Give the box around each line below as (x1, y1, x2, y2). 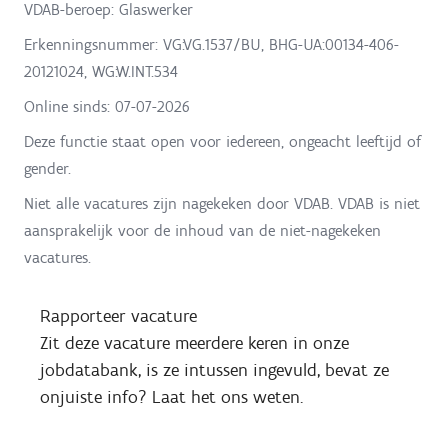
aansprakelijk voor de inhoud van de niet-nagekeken (24, 220, 381, 240)
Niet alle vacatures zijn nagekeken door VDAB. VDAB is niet (24, 193, 420, 213)
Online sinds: (24, 96, 115, 116)
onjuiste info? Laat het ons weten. (40, 385, 303, 408)
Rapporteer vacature (40, 304, 197, 327)
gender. (24, 158, 71, 178)
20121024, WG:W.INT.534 (24, 61, 178, 81)
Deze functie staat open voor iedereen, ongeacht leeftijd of (24, 131, 421, 151)
